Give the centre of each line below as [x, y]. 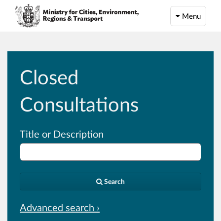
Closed [49, 77]
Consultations [79, 104]
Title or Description [62, 134]
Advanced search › [60, 207]
